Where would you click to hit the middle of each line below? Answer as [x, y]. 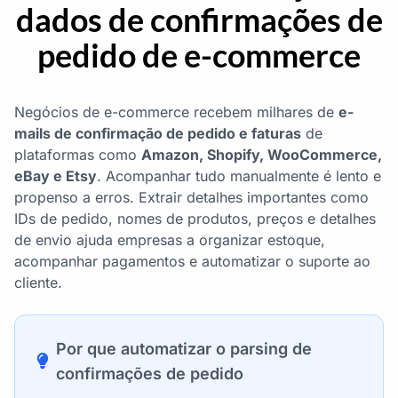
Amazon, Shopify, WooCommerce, [262, 155]
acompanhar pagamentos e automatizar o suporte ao [192, 261]
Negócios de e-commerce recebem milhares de [176, 112]
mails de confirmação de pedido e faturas [158, 133]
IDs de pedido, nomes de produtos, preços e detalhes [195, 219]
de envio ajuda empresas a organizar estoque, [170, 240]
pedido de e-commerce [199, 55]
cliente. [38, 283]
